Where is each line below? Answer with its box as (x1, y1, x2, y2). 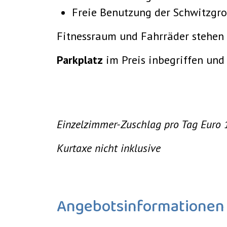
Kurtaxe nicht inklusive (57, 141, 161, 155)
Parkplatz (57, 53, 103, 67)
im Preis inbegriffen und (103, 53, 224, 67)
